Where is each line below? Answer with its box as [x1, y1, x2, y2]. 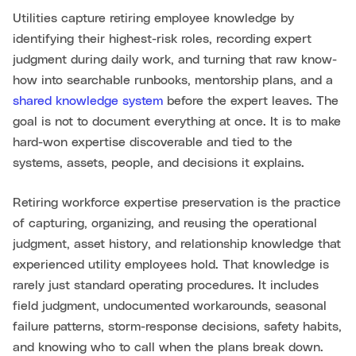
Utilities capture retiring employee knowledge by [13, 12, 294, 25]
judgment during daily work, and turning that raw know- [13, 53, 337, 67]
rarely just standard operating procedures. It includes [13, 279, 319, 292]
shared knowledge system [13, 95, 163, 108]
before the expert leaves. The [163, 95, 339, 108]
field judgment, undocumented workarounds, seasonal [13, 300, 327, 313]
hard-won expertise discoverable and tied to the [13, 136, 292, 149]
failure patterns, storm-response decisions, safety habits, [13, 320, 342, 334]
